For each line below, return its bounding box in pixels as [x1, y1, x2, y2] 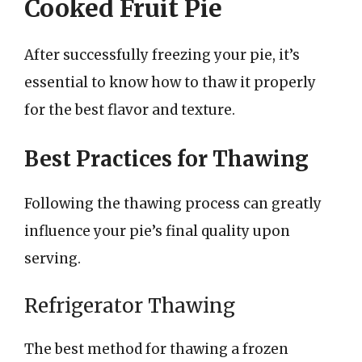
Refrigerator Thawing [24, 293, 235, 318]
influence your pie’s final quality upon [24, 221, 290, 240]
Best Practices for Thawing [24, 145, 309, 172]
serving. [24, 249, 81, 267]
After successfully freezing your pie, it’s [24, 46, 300, 64]
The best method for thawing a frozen [24, 340, 288, 358]
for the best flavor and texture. [24, 101, 235, 119]
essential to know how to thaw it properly [24, 74, 316, 91]
